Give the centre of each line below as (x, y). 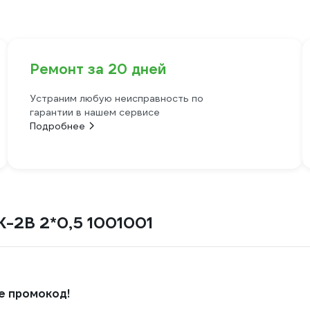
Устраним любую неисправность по (116, 98)
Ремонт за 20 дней (98, 69)
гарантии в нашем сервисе (94, 112)
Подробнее (57, 126)
